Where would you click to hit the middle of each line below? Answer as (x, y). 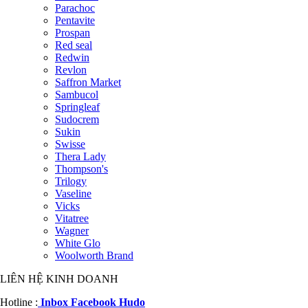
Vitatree (72, 219)
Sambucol (77, 95)
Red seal (74, 45)
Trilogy (71, 181)
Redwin (72, 58)
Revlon (71, 70)
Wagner (72, 231)
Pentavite (75, 21)
